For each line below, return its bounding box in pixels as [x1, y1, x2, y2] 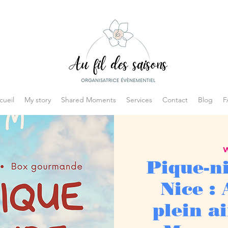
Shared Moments [61, 95, 116, 104]
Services [126, 95, 152, 104]
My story [24, 95, 51, 104]
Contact [162, 95, 188, 104]
